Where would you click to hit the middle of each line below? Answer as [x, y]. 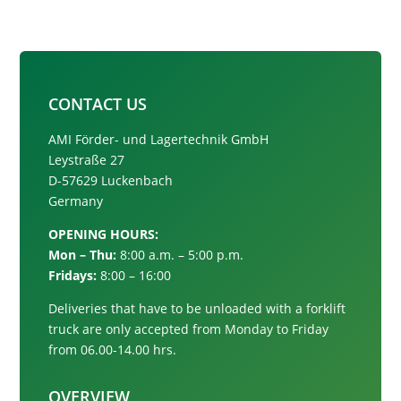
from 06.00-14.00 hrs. [113, 349]
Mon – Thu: [83, 254]
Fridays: [73, 275]
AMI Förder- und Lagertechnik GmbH [159, 139]
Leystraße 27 [87, 159]
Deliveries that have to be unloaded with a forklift [197, 308]
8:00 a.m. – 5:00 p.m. [180, 254]
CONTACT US [98, 103]
